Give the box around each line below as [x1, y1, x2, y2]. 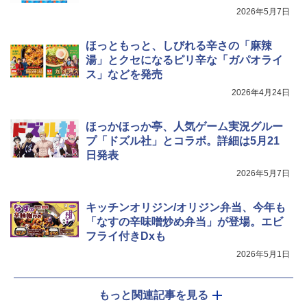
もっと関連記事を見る [99, 288, 208, 301]
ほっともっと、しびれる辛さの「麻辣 [86, 39, 272, 51]
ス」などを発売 [86, 68, 162, 80]
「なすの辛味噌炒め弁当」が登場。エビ [86, 215, 283, 228]
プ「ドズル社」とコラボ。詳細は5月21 [86, 134, 280, 147]
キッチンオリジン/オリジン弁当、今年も [86, 201, 286, 213]
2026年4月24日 [232, 87, 290, 97]
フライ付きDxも [86, 230, 166, 242]
